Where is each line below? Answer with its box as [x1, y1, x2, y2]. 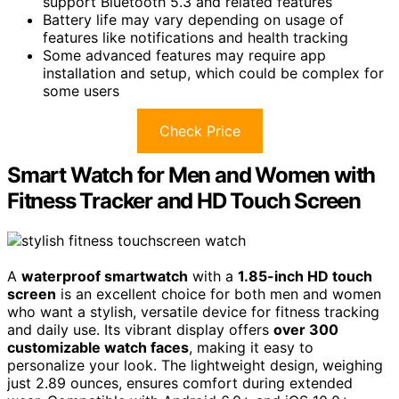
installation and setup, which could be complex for [43, 63, 384, 82]
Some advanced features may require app [43, 45, 326, 64]
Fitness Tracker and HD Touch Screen [7, 187, 361, 214]
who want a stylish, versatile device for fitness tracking [7, 302, 379, 321]
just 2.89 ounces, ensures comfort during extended [7, 373, 353, 392]
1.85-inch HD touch [238, 266, 372, 285]
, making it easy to [189, 338, 313, 356]
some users [43, 81, 119, 100]
